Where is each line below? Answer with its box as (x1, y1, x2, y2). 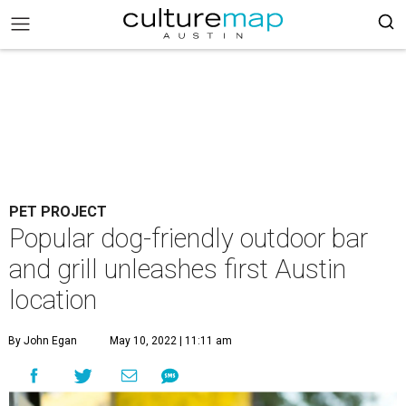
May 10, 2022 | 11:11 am (110, 334, 232, 347)
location (9, 285, 97, 315)
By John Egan (8, 334, 77, 347)
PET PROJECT (9, 203, 107, 220)
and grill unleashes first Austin (9, 254, 346, 285)
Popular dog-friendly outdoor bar (9, 223, 368, 254)
